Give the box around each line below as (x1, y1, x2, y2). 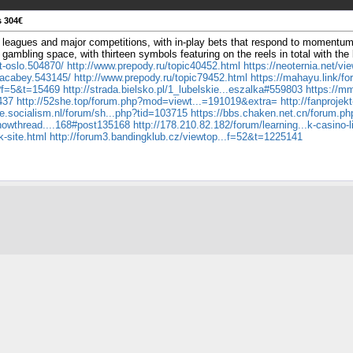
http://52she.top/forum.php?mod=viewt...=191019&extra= (17, 95, 277, 108)
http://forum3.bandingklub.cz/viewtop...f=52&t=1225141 (50, 131, 303, 143)
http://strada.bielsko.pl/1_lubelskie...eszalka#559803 (63, 84, 303, 96)
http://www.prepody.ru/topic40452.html (67, 60, 240, 72)
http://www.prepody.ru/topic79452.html (74, 72, 247, 84)
